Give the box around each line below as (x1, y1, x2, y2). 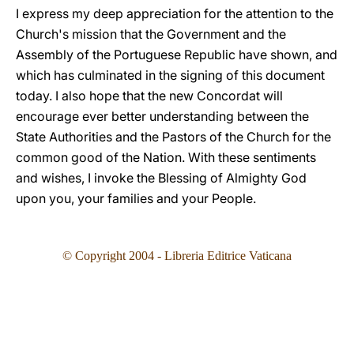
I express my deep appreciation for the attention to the (16, 6, 333, 21)
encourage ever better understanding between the (16, 108, 309, 124)
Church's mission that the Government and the (16, 26, 286, 42)
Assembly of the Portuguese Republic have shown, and (16, 47, 337, 62)
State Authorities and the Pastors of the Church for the (16, 129, 331, 145)
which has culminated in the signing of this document (16, 67, 325, 83)
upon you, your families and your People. (16, 190, 256, 206)
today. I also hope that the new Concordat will (16, 88, 283, 104)
